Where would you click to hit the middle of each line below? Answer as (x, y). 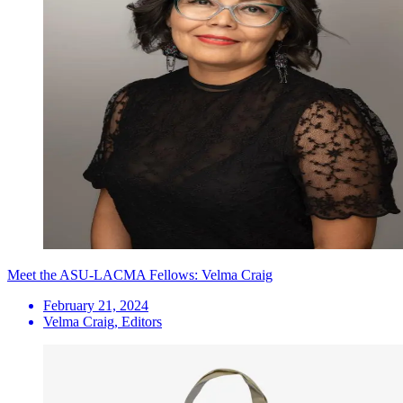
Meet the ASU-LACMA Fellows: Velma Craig (140, 275)
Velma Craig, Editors (103, 322)
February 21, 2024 (96, 306)
